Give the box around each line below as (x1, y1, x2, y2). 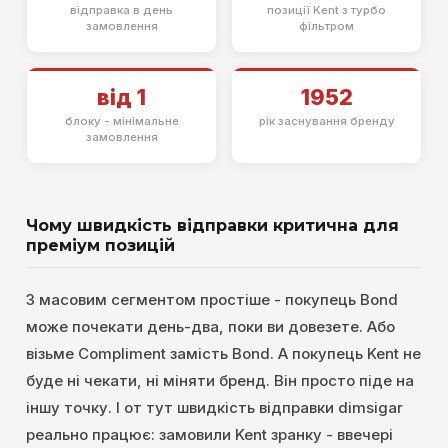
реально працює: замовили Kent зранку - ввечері (26, 425, 393, 445)
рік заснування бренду (258, 114, 395, 129)
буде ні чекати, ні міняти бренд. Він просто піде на (26, 371, 414, 391)
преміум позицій (26, 236, 175, 256)
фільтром (299, 19, 354, 34)
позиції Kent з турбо (267, 3, 386, 18)
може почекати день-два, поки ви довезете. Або (26, 317, 395, 337)
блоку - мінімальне (64, 114, 179, 129)
